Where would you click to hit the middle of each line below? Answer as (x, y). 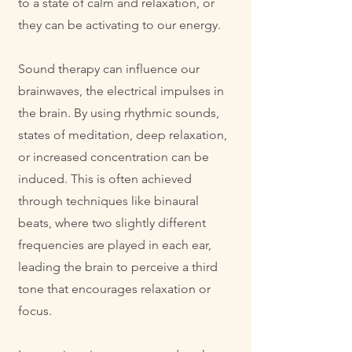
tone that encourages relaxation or (114, 289)
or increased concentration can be (114, 157)
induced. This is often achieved (105, 179)
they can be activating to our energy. (119, 25)
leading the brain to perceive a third (118, 267)
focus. (35, 311)
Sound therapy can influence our (109, 69)
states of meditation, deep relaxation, (123, 135)
